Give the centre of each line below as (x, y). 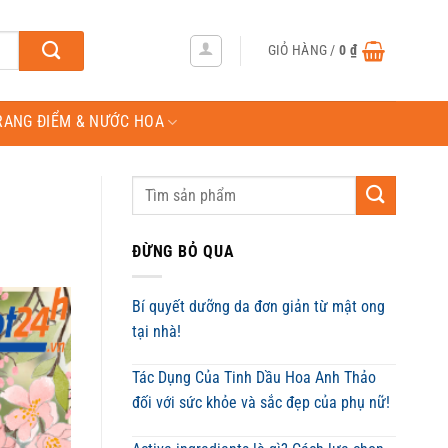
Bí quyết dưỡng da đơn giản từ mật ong (258, 306)
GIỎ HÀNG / (303, 50)
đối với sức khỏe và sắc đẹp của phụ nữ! (261, 403)
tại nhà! (156, 331)
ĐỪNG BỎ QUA (183, 251)
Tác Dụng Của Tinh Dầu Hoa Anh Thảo (254, 378)
